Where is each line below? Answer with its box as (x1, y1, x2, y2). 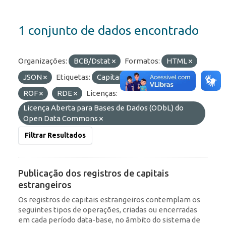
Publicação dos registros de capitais (18, 168, 169, 179)
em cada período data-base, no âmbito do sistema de (18, 215, 200, 224)
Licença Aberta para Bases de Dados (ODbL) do (23, 103, 184, 112)
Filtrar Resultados (25, 131, 86, 140)
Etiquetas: (56, 73, 90, 82)
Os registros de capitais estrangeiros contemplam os (18, 195, 200, 204)
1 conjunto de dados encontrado (18, 23, 199, 38)
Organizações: (18, 56, 67, 66)
